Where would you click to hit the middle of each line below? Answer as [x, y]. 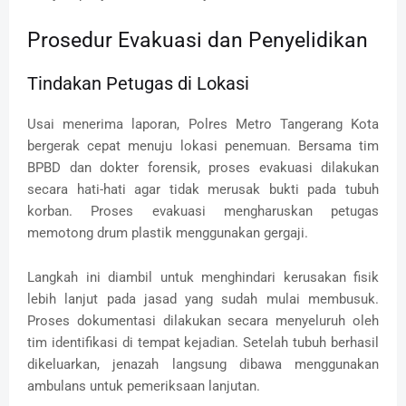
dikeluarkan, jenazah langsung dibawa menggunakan [203, 364]
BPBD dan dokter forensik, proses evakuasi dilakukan [203, 167]
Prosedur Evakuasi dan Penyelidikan [198, 40]
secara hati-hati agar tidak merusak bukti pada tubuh [203, 189]
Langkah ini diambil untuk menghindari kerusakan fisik [203, 277]
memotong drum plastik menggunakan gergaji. [168, 232]
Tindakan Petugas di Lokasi [138, 83]
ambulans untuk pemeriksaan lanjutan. [144, 386]
